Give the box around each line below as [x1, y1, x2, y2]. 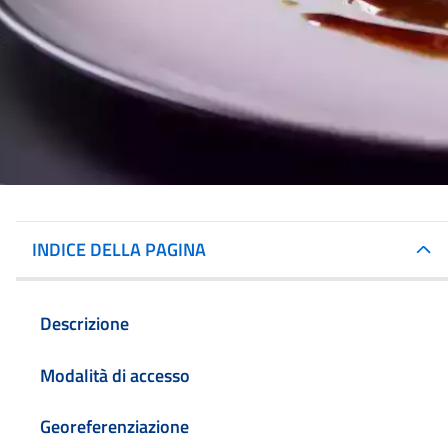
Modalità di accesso [40, 361, 190, 389]
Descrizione [40, 309, 129, 337]
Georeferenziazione [40, 413, 189, 441]
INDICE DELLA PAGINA [32, 236, 206, 263]
